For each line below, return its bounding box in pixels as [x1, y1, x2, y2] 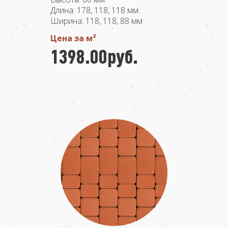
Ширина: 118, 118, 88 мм [50, 15, 142, 26]
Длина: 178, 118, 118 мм [50, 5, 138, 16]
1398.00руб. [50, 44, 138, 68]
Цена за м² [50, 33, 96, 44]
